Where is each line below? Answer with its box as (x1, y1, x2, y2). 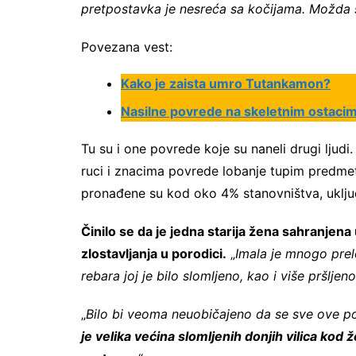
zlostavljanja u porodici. (81, 246, 226, 262)
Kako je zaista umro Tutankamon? (121, 75, 331, 92)
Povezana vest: (81, 39, 172, 56)
